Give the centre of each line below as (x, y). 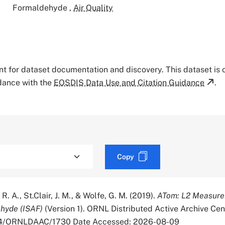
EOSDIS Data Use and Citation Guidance (129, 83)
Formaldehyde (41, 8)
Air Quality (93, 8)
